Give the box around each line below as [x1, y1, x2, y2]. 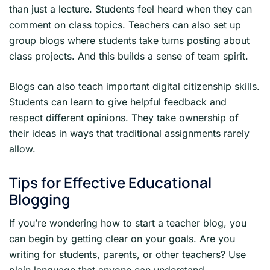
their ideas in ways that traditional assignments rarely [9, 127, 250, 139]
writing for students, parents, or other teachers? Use [9, 248, 246, 260]
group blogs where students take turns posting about [9, 34, 250, 46]
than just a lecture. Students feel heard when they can [9, 2, 252, 15]
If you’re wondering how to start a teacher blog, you [9, 216, 246, 229]
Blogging [9, 189, 71, 209]
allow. [9, 142, 36, 155]
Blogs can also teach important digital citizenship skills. [9, 80, 260, 92]
